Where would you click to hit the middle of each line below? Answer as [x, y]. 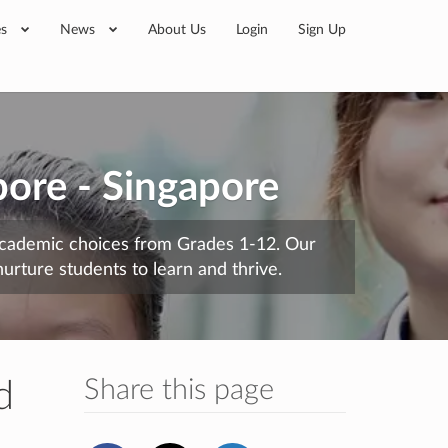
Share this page [178, 390]
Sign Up [322, 29]
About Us [177, 29]
